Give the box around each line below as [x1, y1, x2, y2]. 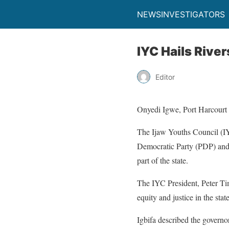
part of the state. [137, 155, 188, 166]
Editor [155, 72, 175, 81]
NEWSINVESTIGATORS [137, 9, 225, 19]
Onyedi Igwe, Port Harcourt [137, 104, 227, 114]
